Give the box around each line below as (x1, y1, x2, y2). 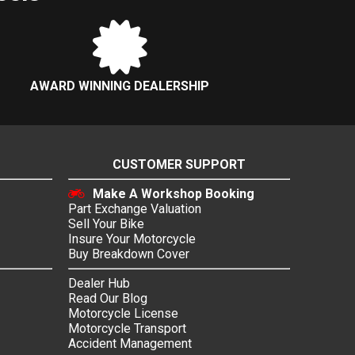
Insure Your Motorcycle (68, 231, 196, 247)
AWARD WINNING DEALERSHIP (30, 78, 209, 94)
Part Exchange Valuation (68, 201, 201, 217)
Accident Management (68, 336, 192, 352)
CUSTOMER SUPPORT (113, 157, 246, 173)
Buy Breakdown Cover (68, 246, 189, 262)
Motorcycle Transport (68, 321, 186, 337)
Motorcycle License (68, 306, 178, 322)
